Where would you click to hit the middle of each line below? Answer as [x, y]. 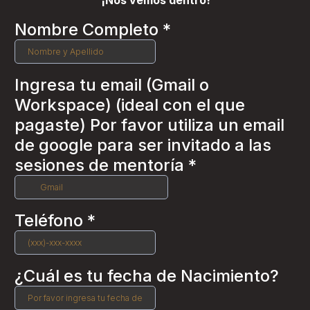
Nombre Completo [89, 29]
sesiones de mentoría [101, 165]
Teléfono [51, 220]
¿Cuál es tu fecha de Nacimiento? [147, 276]
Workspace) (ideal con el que [130, 105]
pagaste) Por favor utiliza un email [149, 125]
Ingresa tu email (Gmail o [112, 85]
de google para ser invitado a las [143, 145]
